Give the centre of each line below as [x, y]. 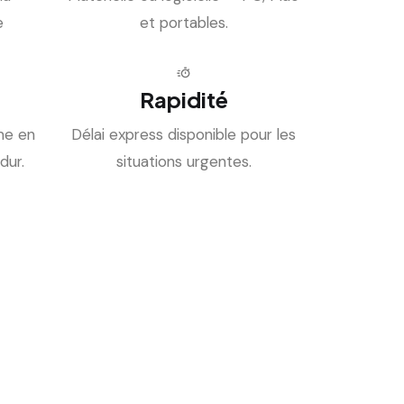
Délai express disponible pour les [184, 134]
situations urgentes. [184, 161]
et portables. [184, 22]
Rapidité [184, 99]
